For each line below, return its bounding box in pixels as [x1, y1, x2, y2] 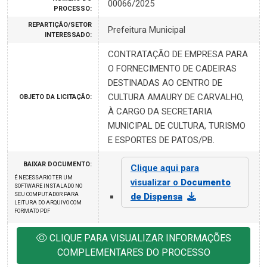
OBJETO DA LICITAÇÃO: [19, 93, 92, 101]
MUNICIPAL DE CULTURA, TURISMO [108, 120, 246, 131]
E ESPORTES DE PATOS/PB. [108, 135, 215, 145]
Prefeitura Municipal [108, 24, 185, 35]
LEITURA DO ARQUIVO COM [14, 200, 82, 206]
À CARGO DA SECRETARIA [108, 106, 212, 117]
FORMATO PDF [14, 208, 50, 214]
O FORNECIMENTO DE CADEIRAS [108, 63, 237, 74]
